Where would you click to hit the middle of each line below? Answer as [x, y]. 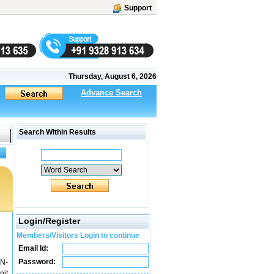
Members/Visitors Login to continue [78, 235]
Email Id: [32, 248]
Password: [36, 262]
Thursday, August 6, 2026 [113, 76]
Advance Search [111, 93]
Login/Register [49, 221]
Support [138, 8]
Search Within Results [57, 132]
